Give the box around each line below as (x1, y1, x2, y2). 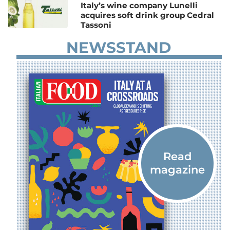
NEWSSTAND (66, 38, 171, 57)
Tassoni (81, 20, 112, 30)
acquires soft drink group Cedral (81, 10, 215, 20)
